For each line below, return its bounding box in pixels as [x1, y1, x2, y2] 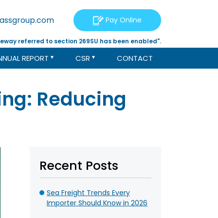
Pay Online [104, 15, 142, 25]
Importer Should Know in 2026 [47, 198, 147, 208]
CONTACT [117, 53, 153, 63]
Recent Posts [39, 157, 118, 174]
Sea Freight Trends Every [47, 188, 130, 198]
